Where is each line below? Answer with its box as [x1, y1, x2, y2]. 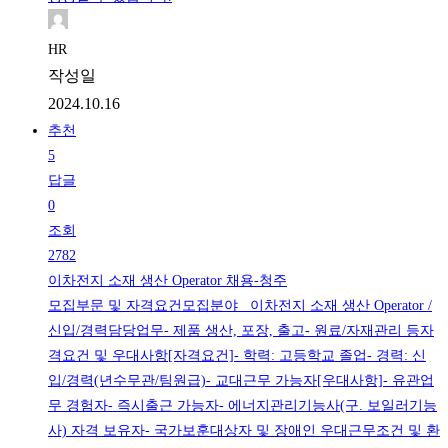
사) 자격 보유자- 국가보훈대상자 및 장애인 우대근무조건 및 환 [48, 423, 440, 439]
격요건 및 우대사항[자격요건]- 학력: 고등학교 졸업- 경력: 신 [48, 348, 426, 364]
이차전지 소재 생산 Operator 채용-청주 [48, 273, 287, 289]
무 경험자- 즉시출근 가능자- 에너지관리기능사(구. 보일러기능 [48, 398, 437, 414]
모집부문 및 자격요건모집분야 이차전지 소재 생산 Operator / [48, 298, 432, 314]
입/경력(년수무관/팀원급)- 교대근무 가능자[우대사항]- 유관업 [48, 373, 434, 389]
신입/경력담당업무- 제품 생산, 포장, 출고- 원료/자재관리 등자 [48, 323, 434, 339]
